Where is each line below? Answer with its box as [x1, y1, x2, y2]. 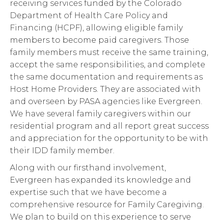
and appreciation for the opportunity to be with [10, 134, 208, 143]
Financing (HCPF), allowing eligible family [10, 23, 183, 33]
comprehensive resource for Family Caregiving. [10, 199, 204, 209]
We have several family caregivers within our [10, 109, 191, 119]
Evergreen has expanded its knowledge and [10, 175, 191, 185]
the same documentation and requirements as [10, 72, 203, 82]
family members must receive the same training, [10, 48, 208, 57]
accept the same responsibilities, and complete [10, 60, 205, 70]
